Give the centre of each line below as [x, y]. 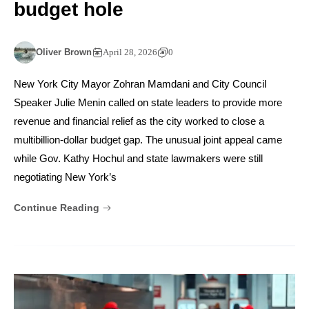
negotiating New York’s [65, 177]
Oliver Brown [64, 52]
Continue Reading [58, 208]
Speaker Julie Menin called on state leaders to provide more [148, 103]
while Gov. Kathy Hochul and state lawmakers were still [138, 159]
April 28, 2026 [130, 52]
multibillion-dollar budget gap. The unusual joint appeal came [148, 140]
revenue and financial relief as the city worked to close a [139, 121]
